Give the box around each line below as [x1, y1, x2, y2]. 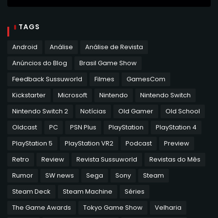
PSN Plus [70, 122, 96, 132]
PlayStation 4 [156, 122, 197, 132]
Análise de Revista [85, 42, 143, 52]
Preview [164, 138, 189, 148]
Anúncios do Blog [12, 58, 67, 68]
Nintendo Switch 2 [12, 106, 68, 116]
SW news [45, 170, 74, 180]
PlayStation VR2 [65, 138, 113, 148]
